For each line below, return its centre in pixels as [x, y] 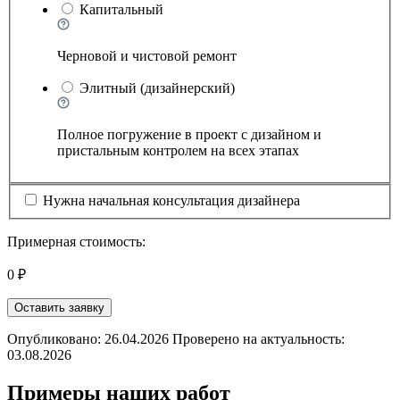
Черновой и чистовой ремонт [147, 56]
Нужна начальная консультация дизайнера [171, 200]
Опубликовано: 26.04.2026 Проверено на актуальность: [176, 338]
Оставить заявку [59, 307]
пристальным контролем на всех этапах [178, 151]
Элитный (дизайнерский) [157, 88]
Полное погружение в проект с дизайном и [189, 135]
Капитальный [121, 10]
